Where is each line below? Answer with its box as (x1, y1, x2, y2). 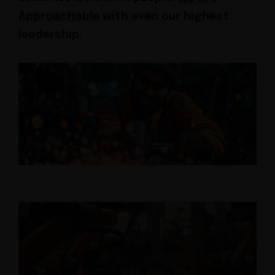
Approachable (18, 11, 99, 22)
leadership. (18, 29, 82, 41)
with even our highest (99, 11, 229, 22)
